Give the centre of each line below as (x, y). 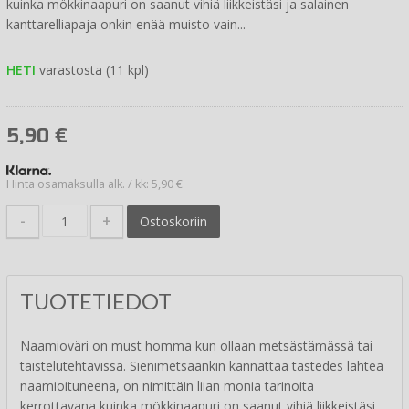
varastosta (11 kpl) (92, 69)
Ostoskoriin (173, 221)
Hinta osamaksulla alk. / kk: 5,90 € (94, 184)
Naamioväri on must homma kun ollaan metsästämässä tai (196, 346)
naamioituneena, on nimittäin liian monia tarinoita (167, 386)
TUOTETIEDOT (96, 302)
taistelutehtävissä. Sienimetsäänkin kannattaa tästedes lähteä (202, 366)
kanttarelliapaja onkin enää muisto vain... (126, 24)
